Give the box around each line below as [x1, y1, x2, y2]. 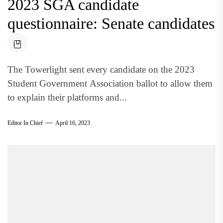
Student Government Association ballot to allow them [7, 78, 213, 89]
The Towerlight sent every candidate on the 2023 [7, 64, 195, 75]
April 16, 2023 [55, 119, 90, 126]
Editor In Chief [7, 119, 43, 126]
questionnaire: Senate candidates [7, 14, 215, 32]
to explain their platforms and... [7, 92, 127, 103]
